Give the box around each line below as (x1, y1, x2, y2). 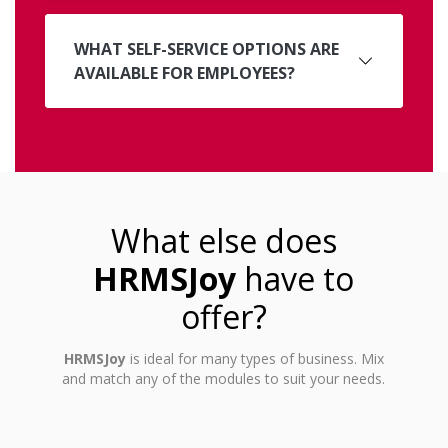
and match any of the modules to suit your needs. (62, 369, 386, 389)
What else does (110, 219, 337, 263)
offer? (180, 295, 267, 339)
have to (236, 257, 355, 301)
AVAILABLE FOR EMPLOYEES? (74, 62, 295, 85)
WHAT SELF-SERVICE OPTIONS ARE (74, 38, 339, 61)
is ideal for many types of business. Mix (125, 349, 384, 369)
